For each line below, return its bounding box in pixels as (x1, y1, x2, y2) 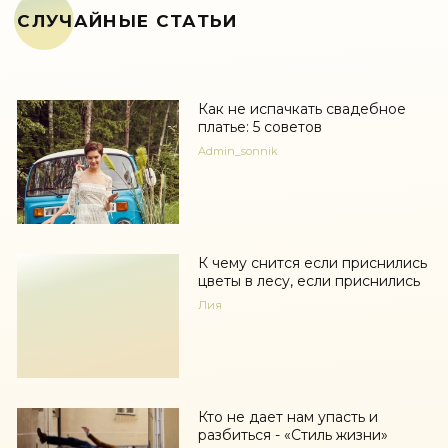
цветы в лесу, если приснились (197, 272, 420, 291)
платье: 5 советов (197, 118, 322, 137)
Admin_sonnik (197, 144, 278, 159)
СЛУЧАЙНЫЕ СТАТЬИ (17, 11, 238, 32)
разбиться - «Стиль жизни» (197, 426, 388, 445)
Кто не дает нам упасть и (197, 408, 378, 427)
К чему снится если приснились (197, 254, 427, 273)
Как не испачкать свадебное (197, 100, 406, 119)
